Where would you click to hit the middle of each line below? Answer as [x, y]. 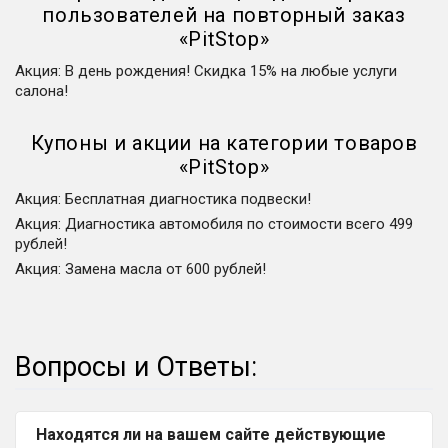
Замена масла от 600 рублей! [165, 269]
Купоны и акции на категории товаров [224, 143]
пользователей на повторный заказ [224, 15]
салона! [41, 91]
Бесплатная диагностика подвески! [188, 199]
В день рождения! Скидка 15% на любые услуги [231, 71]
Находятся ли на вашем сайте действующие [211, 434]
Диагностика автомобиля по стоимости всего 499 [239, 224]
